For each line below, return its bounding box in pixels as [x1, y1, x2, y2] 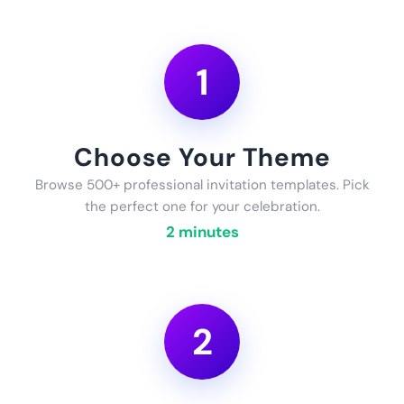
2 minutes [165, 221, 239, 242]
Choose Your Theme [73, 140, 331, 174]
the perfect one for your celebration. [84, 197, 320, 216]
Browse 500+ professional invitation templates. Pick [34, 175, 370, 194]
